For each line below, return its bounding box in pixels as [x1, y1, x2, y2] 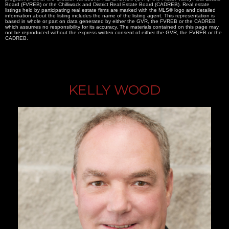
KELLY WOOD [68, 81, 161, 98]
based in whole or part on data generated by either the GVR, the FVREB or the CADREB [5, 18, 216, 24]
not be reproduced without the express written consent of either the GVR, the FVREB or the [5, 29, 222, 35]
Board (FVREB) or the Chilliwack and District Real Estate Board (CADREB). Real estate [5, 1, 210, 7]
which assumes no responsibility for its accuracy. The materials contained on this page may [5, 24, 219, 30]
